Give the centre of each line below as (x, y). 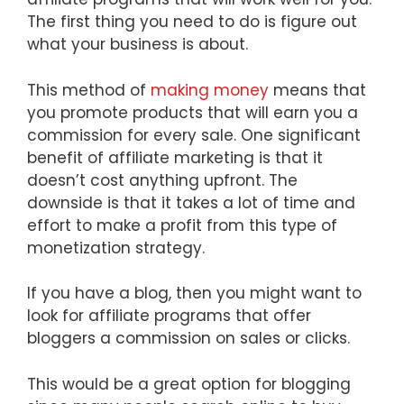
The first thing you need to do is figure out (192, 22)
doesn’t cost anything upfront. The (162, 180)
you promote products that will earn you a (193, 112)
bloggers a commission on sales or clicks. (188, 338)
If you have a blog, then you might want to (194, 293)
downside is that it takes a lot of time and (191, 202)
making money (210, 90)
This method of (89, 90)
